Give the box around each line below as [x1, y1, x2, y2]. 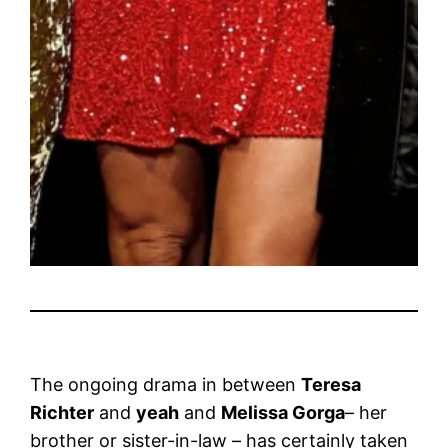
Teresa [301, 373, 362, 395]
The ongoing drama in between [30, 373, 302, 395]
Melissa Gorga [221, 401, 346, 423]
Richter [30, 401, 95, 423]
